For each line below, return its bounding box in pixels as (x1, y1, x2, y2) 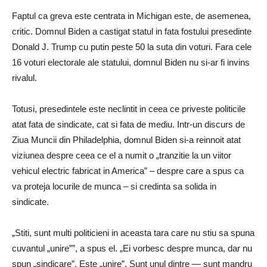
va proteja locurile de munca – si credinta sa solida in (12, 181, 216, 191)
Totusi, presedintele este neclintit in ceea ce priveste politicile (12, 103, 246, 114)
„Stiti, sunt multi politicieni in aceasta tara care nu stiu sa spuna (12, 227, 254, 238)
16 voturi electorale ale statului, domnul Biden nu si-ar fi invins (12, 57, 250, 67)
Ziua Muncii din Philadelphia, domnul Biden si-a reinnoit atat (12, 134, 241, 145)
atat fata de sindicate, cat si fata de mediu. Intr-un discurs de (12, 119, 245, 129)
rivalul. (12, 72, 37, 83)
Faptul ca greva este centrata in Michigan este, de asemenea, (12, 10, 251, 21)
